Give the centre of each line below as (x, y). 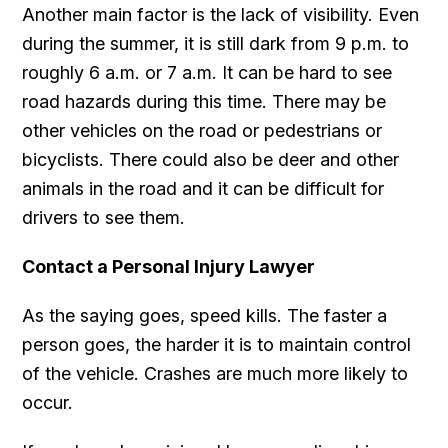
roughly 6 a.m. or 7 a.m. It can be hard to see (207, 72)
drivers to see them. (104, 217)
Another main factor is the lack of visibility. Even (221, 14)
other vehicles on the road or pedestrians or (202, 130)
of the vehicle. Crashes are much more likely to (215, 373)
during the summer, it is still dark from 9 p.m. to (216, 43)
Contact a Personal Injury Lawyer (169, 266)
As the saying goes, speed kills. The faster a (205, 315)
